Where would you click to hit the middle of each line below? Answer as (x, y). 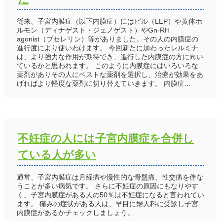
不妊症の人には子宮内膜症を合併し (106, 138)
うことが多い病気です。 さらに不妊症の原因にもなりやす (107, 186)
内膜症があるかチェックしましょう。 (75, 212)
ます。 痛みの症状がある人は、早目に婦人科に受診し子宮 (107, 203)
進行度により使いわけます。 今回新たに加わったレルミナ (107, 48)
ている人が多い (57, 154)
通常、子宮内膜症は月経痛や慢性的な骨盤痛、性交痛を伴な (110, 177)
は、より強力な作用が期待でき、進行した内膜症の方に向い (110, 56)
